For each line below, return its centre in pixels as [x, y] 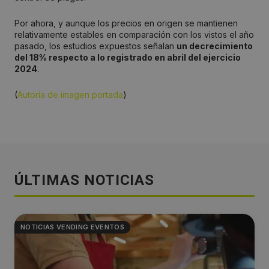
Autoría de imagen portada [70, 95]
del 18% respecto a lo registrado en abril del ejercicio [128, 58]
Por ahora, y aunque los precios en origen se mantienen [126, 23]
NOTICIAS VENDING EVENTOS [72, 227]
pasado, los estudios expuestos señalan [95, 46]
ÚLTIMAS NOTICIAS [85, 180]
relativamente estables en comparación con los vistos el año [134, 35]
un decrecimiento [215, 46]
